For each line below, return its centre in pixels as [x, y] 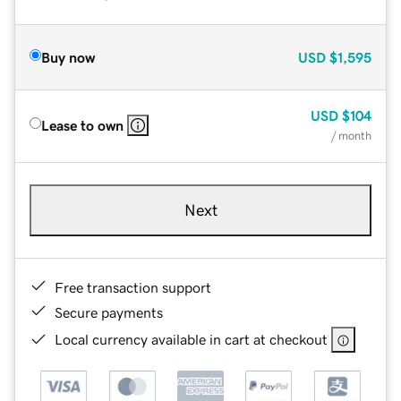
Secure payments [109, 312]
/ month [351, 135]
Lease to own [82, 125]
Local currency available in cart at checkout [191, 339]
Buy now [68, 57]
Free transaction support [133, 287]
